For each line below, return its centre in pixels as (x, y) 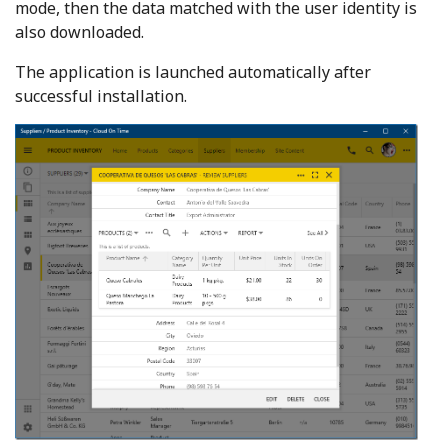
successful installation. (101, 95)
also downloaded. (79, 31)
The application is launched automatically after (193, 71)
